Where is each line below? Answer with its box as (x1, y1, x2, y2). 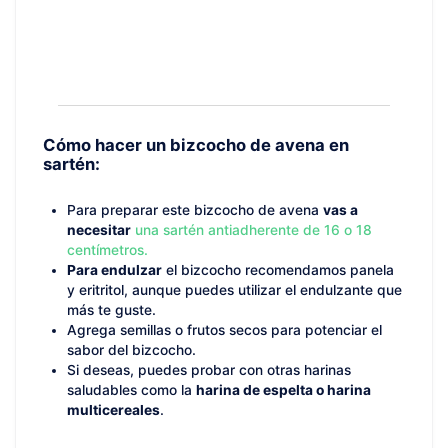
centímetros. (67, 242, 148, 258)
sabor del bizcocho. (67, 342, 196, 358)
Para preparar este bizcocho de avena (67, 202, 323, 218)
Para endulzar (67, 262, 162, 278)
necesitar (67, 222, 131, 238)
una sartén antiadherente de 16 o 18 (135, 222, 372, 238)
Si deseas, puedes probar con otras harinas (67, 362, 351, 378)
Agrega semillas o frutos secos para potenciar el (67, 322, 382, 338)
